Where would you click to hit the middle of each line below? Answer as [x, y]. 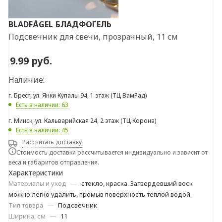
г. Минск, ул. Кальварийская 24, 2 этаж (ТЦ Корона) [82, 120]
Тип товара [27, 205]
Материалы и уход [38, 183]
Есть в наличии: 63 [42, 105]
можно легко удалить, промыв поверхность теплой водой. [100, 194]
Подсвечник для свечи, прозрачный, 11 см [93, 36]
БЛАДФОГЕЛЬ [83, 24]
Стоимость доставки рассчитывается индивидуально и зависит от [112, 152]
